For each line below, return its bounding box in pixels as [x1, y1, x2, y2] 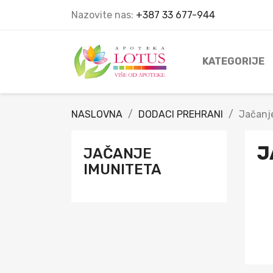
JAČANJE [83, 144, 152, 162]
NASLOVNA [71, 108, 122, 120]
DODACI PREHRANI [138, 108, 223, 120]
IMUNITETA [83, 160, 161, 178]
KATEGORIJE [202, 55, 264, 68]
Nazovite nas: [71, 9, 136, 21]
